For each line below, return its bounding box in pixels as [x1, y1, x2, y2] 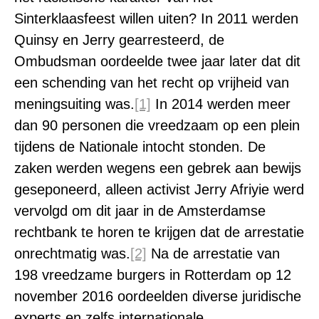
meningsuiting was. [14, 96, 135, 112]
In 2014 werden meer [151, 96, 291, 112]
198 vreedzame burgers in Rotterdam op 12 [14, 267, 291, 283]
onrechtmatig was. [14, 246, 130, 261]
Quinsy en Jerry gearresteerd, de [14, 32, 224, 48]
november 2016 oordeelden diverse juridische [14, 288, 301, 304]
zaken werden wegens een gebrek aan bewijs [14, 160, 301, 176]
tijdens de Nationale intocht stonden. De [14, 139, 266, 155]
